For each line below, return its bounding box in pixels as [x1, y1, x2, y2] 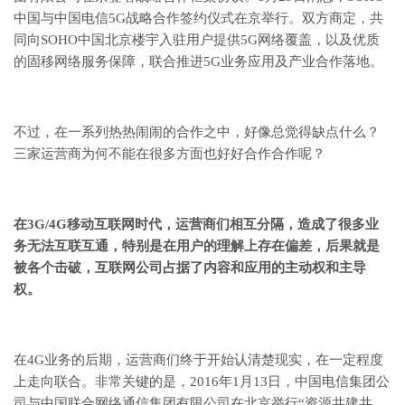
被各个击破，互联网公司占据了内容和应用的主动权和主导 [14, 260, 366, 276]
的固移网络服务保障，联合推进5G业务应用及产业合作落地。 [14, 54, 383, 70]
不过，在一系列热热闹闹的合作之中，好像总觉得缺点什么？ [14, 125, 380, 140]
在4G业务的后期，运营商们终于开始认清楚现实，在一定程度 [14, 353, 383, 368]
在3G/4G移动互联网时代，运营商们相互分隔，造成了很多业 [14, 217, 379, 232]
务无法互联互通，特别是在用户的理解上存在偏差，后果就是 [14, 239, 380, 254]
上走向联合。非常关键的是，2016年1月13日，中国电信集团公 [14, 374, 390, 390]
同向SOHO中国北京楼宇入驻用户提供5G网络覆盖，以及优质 [14, 33, 380, 48]
